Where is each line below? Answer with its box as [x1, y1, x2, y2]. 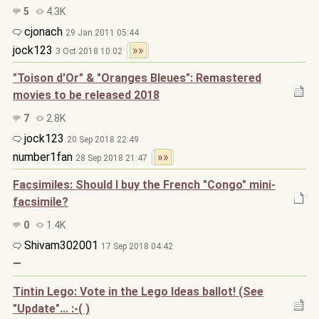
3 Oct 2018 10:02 [56, 46, 127, 56]
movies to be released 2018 [13, 88, 159, 102]
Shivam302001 [21, 239, 101, 252]
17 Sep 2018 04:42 [101, 241, 173, 251]
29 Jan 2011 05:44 [66, 28, 139, 38]
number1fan [13, 150, 75, 164]
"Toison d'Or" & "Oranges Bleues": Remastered [13, 71, 261, 85]
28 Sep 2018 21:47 [75, 153, 152, 163]
